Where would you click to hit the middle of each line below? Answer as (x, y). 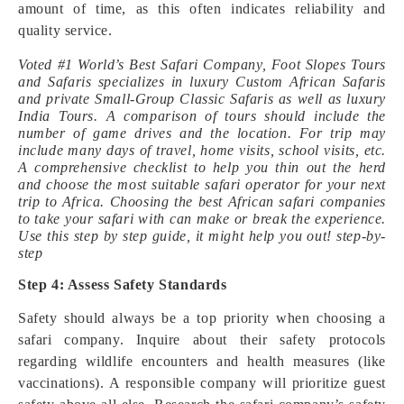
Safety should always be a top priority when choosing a (202, 318)
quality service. (65, 30)
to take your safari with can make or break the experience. (202, 219)
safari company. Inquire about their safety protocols (202, 340)
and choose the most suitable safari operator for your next (202, 184)
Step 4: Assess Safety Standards (123, 285)
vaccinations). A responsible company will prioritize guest (202, 383)
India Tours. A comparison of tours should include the (202, 116)
